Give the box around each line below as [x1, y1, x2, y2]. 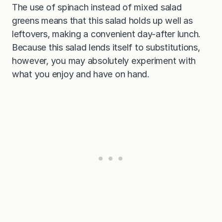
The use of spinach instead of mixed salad [12, 1, 182, 12]
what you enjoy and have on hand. [12, 68, 150, 79]
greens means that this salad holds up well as [12, 15, 193, 26]
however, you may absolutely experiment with [12, 55, 196, 66]
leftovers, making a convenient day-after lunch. [12, 28, 201, 39]
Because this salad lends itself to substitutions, [12, 42, 200, 53]
